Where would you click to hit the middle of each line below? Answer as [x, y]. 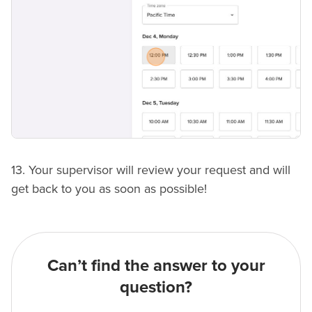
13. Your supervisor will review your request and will [151, 170]
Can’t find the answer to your [156, 265]
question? [156, 287]
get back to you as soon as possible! [109, 188]
